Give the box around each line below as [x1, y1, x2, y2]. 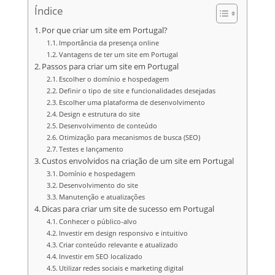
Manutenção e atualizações [59, 192, 145, 201]
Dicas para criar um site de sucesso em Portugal [42, 204, 215, 214]
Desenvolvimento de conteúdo [59, 121, 157, 130]
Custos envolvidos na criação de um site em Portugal [42, 156, 234, 166]
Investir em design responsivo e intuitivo [59, 228, 188, 238]
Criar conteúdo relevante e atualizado [59, 240, 178, 249]
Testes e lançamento [59, 144, 123, 153]
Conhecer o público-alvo [59, 217, 137, 226]
